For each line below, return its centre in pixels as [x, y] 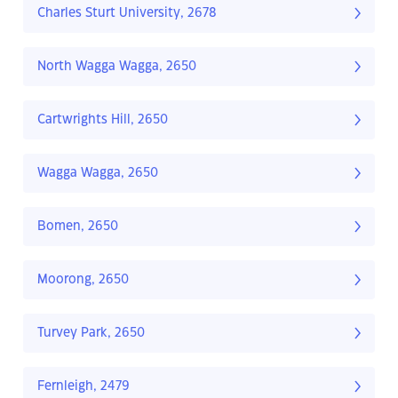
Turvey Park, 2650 [91, 334]
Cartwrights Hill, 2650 [103, 120]
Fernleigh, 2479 [84, 387]
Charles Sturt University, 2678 [127, 14]
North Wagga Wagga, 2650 [117, 67]
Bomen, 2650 [78, 227]
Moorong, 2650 [83, 280]
